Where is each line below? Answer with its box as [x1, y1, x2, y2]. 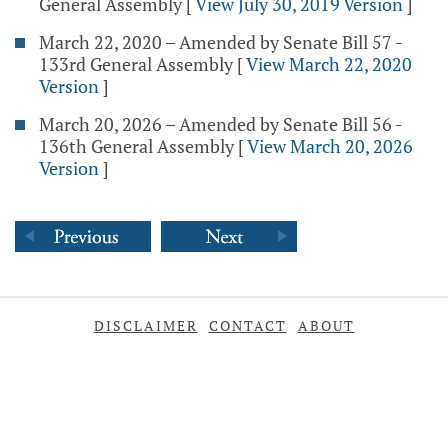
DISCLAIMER [93, 316, 198, 335]
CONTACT [208, 316, 287, 335]
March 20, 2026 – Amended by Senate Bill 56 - [39, 112, 402, 136]
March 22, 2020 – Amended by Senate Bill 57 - [39, 30, 402, 54]
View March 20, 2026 [247, 134, 413, 158]
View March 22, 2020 [246, 52, 412, 76]
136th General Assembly [39, 134, 234, 158]
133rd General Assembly [39, 52, 233, 76]
